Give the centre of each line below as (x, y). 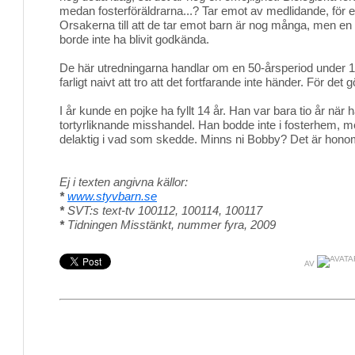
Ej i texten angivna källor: (124, 182)
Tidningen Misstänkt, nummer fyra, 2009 (170, 225)
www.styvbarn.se (112, 196)
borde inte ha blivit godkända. (134, 39)
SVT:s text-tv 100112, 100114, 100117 (163, 210)
